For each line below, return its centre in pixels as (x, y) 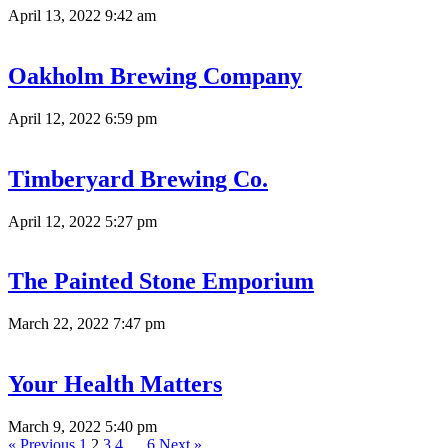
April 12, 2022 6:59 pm (82, 118)
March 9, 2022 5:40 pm (82, 427)
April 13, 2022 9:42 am (82, 15)
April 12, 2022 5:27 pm (82, 221)
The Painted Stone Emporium (161, 281)
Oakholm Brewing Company (155, 75)
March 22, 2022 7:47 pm (86, 324)
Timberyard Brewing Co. (138, 178)
